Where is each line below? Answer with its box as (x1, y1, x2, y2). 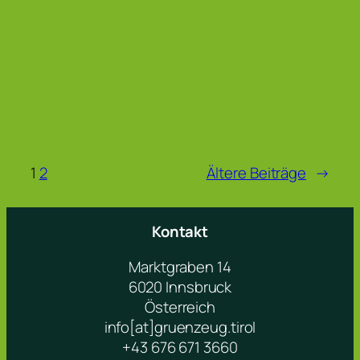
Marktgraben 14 (129, 256, 231, 277)
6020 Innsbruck (128, 276, 232, 297)
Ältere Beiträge (206, 162, 307, 183)
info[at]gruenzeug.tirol (104, 316, 256, 337)
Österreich (145, 296, 215, 317)
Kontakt (151, 221, 209, 243)
